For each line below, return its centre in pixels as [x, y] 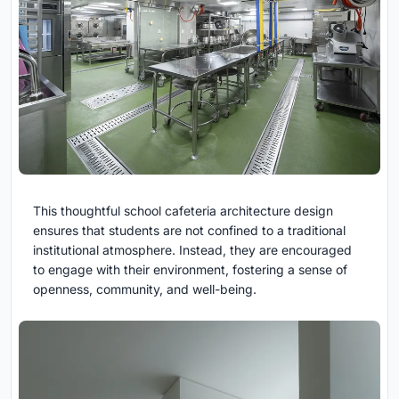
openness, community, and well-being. [145, 289]
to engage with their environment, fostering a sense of [190, 269]
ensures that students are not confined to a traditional [189, 230]
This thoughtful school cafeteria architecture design [183, 210]
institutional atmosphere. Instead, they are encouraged [192, 249]
